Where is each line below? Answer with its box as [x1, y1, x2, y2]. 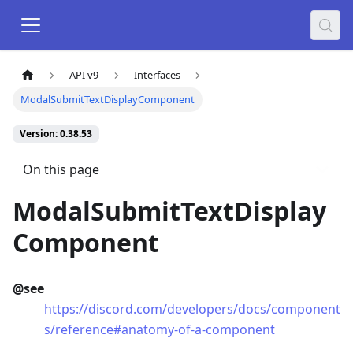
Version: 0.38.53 [20, 127, 92, 141]
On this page [22, 160, 99, 178]
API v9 [69, 68, 99, 83]
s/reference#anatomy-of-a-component [44, 321, 275, 339]
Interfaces [133, 68, 180, 83]
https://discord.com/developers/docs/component [44, 300, 340, 318]
